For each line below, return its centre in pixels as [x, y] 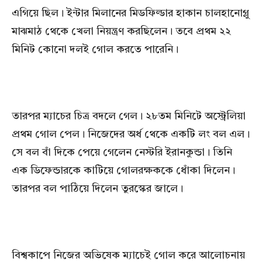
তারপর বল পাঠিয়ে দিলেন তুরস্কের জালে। [97, 189]
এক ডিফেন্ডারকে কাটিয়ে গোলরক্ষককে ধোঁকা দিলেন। [123, 171]
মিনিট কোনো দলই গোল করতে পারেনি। [95, 50]
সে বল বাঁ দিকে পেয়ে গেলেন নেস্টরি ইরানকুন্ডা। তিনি [122, 153]
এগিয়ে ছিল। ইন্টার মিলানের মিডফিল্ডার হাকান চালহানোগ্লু [130, 14]
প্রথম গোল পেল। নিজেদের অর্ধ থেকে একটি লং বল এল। [131, 135]
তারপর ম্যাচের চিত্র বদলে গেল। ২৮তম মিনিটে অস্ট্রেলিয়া [129, 117]
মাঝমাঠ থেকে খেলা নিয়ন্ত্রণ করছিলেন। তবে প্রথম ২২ [121, 32]
